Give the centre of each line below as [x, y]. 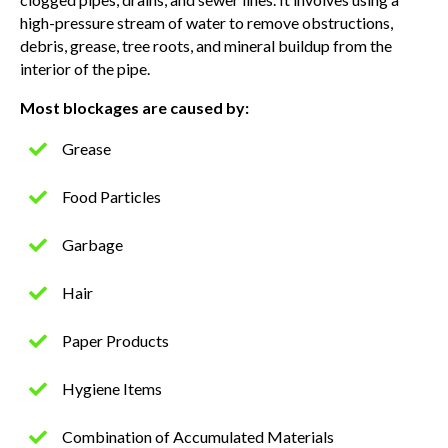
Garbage [92, 244]
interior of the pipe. [85, 68]
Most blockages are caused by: [134, 107]
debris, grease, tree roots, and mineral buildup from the [206, 45]
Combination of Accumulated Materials [198, 436]
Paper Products [115, 340]
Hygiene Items [112, 388]
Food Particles [111, 196]
